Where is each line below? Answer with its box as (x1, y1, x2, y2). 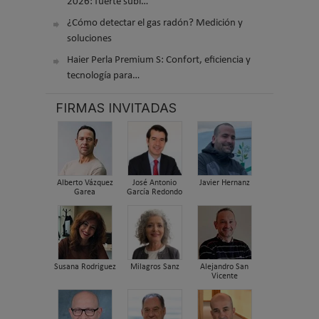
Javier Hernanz (199, 179, 250, 188)
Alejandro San (200, 263, 249, 272)
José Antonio (132, 179, 177, 188)
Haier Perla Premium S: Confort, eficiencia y (67, 54, 251, 66)
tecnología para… (67, 70, 140, 81)
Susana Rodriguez (53, 263, 116, 272)
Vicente (211, 272, 238, 281)
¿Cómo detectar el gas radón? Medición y (67, 17, 243, 28)
